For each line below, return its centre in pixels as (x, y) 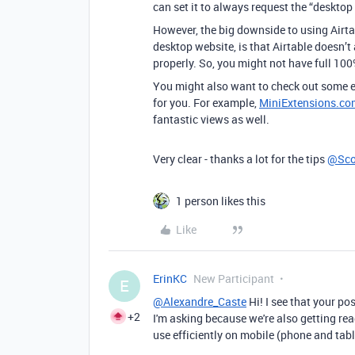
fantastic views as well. (211, 119)
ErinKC (170, 279)
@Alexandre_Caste (200, 302)
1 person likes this (221, 201)
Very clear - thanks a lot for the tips (240, 159)
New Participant (234, 279)
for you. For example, (206, 103)
